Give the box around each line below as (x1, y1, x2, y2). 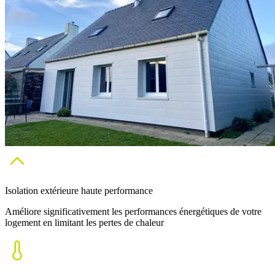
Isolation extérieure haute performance (5, 185, 153, 196)
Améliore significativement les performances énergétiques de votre (5, 206, 261, 217)
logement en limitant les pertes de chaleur (5, 217, 164, 228)
